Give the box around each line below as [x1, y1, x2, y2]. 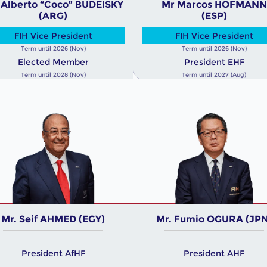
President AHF [184, 247, 244, 259]
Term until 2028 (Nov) [20, 71, 86, 79]
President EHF [184, 57, 244, 67]
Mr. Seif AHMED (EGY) [1, 213, 105, 225]
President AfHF [21, 247, 85, 259]
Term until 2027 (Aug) [182, 71, 246, 79]
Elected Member [17, 57, 89, 67]
